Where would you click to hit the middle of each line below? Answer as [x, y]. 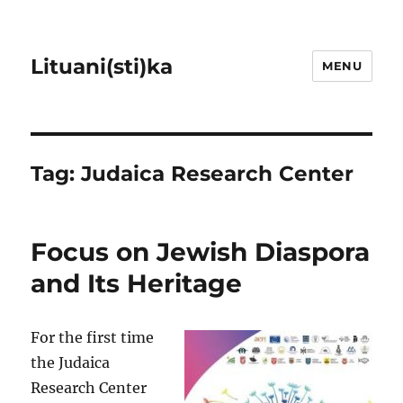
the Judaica [71, 363]
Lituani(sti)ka [102, 66]
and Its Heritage [137, 283]
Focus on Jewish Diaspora [201, 252]
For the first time [93, 337]
